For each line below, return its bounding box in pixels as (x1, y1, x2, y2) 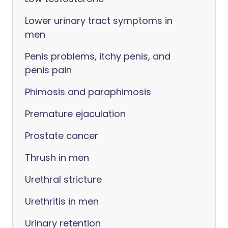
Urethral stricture (25, 173, 102, 186)
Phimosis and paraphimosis (25, 85, 151, 99)
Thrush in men (25, 151, 89, 164)
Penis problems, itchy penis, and (25, 50, 170, 63)
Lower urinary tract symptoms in (25, 14, 173, 27)
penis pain (25, 64, 72, 77)
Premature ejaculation (25, 107, 126, 121)
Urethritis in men (25, 195, 99, 208)
